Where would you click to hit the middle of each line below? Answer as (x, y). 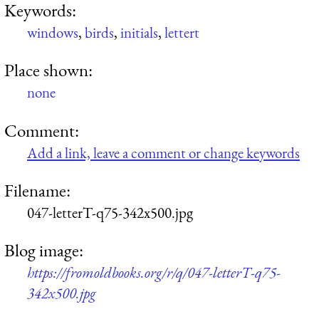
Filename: (37, 190)
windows (53, 32)
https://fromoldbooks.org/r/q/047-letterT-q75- (154, 273)
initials (139, 32)
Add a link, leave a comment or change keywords (163, 152)
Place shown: (48, 70)
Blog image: (44, 250)
